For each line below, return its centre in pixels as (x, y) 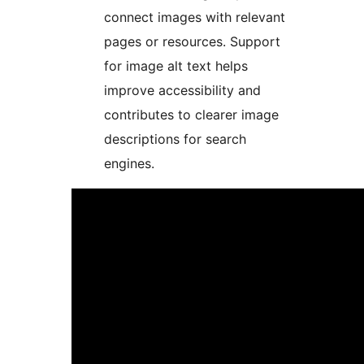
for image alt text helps (176, 66)
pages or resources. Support (192, 42)
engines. (129, 164)
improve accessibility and (182, 91)
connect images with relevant (195, 17)
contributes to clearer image (191, 115)
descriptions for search (175, 139)
